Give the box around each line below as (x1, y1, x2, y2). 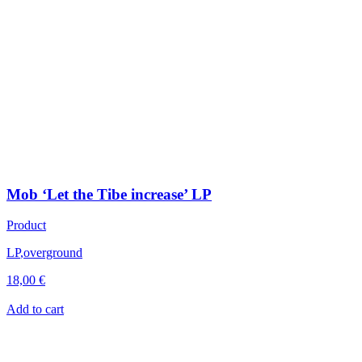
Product (6, 218, 46, 233)
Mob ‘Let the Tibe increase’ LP (6, 185, 212, 203)
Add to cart (6, 302, 64, 317)
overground (23, 246, 82, 260)
